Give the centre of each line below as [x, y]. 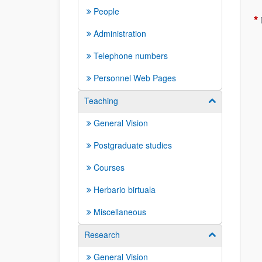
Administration [120, 33]
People [106, 11]
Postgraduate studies [133, 145]
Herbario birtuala [125, 189]
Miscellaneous [120, 212]
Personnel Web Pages [135, 78]
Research [102, 235]
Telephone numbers [131, 56]
